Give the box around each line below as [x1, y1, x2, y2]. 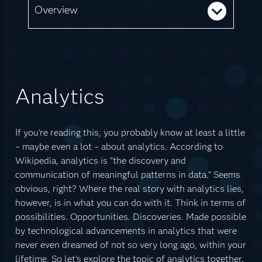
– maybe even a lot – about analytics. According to [15, 140, 223, 152]
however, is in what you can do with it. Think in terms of [15, 196, 246, 208]
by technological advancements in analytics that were [15, 225, 237, 236]
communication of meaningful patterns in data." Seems [15, 168, 240, 180]
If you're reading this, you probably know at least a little [15, 126, 245, 138]
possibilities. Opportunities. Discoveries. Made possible [15, 211, 246, 222]
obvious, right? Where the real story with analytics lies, [15, 182, 244, 194]
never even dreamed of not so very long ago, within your [15, 239, 246, 250]
